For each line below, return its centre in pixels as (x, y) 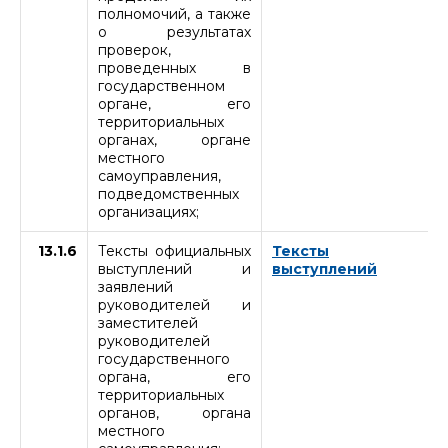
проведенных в (174, 67)
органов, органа (174, 412)
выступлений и (174, 268)
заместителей (148, 322)
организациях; (148, 211)
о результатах (174, 31)
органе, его (174, 103)
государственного (164, 358)
